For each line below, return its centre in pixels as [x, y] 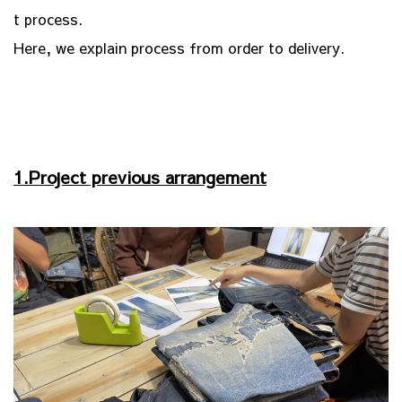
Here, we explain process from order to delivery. [179, 48]
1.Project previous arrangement [140, 177]
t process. [48, 19]
